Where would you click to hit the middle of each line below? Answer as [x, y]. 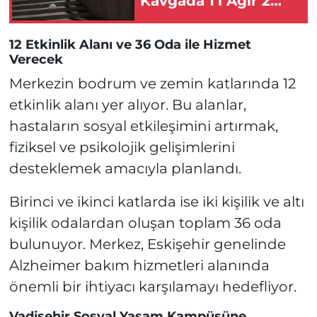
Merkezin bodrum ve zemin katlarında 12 [152, 84]
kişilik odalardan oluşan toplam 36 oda [145, 223]
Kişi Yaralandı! [192, 19]
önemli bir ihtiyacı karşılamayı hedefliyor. [152, 287]
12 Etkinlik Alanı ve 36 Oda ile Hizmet [130, 44]
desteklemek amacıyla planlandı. [125, 169]
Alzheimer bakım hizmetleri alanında [139, 266]
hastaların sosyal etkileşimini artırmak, [143, 126]
